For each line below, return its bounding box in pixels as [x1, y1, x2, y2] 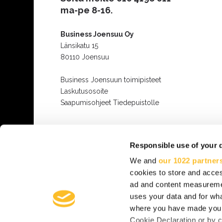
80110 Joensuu [60, 53, 110, 61]
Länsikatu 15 [60, 42, 99, 50]
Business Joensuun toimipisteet [60, 76, 162, 84]
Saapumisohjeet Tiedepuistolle [60, 99, 160, 107]
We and [130, 156, 159, 165]
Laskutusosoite [60, 87, 109, 96]
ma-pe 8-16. [60, 4, 113, 15]
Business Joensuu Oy [60, 30, 134, 39]
